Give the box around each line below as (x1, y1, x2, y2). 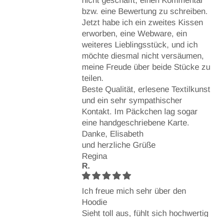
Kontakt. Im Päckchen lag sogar (81, 107, 198, 116)
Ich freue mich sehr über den (81, 186, 186, 196)
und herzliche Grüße (81, 140, 155, 150)
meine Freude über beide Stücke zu (81, 62, 210, 72)
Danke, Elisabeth (81, 129, 143, 139)
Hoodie (81, 197, 107, 207)
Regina (81, 151, 107, 161)
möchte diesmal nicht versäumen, (81, 51, 204, 61)
